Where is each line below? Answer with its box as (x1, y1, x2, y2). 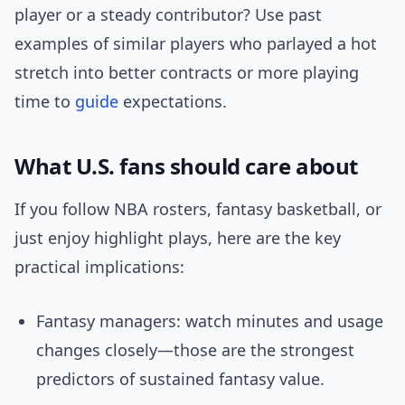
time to (14, 90, 75, 113)
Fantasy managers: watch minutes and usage (36, 310, 383, 333)
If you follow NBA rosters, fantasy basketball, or (14, 198, 381, 221)
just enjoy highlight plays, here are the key (14, 227, 341, 250)
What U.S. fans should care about (14, 151, 358, 182)
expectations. (118, 90, 227, 113)
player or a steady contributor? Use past (14, 4, 322, 26)
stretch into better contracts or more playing (14, 61, 359, 84)
